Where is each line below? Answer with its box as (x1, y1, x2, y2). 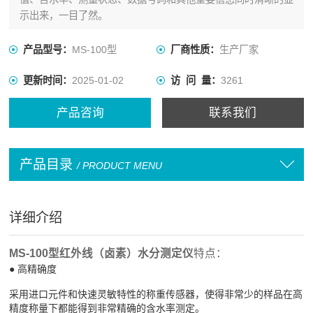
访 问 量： (170, 75, 221, 87)
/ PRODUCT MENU (76, 159, 162, 171)
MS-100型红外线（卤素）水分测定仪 (9, 247, 194, 260)
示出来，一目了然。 (19, 10, 108, 22)
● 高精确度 (9, 263, 57, 275)
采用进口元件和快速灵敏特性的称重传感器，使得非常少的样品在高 (9, 289, 303, 300)
